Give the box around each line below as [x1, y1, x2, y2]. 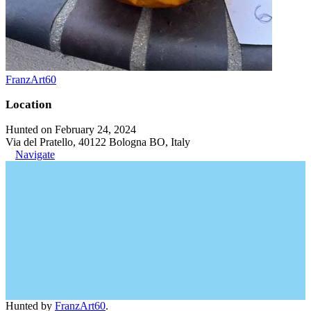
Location [6, 97, 51, 111]
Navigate [15, 148, 55, 160]
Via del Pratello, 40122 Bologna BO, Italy [6, 135, 190, 148]
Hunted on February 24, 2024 [6, 123, 136, 135]
